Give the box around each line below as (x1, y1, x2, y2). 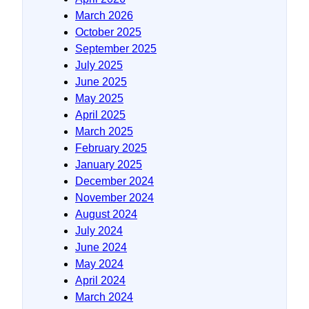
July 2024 (75, 224, 123, 237)
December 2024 (75, 175, 154, 187)
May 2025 (75, 92, 123, 104)
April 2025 (75, 108, 126, 121)
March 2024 (75, 290, 133, 303)
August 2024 (75, 208, 137, 220)
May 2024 (75, 257, 123, 270)
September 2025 (75, 42, 157, 54)
